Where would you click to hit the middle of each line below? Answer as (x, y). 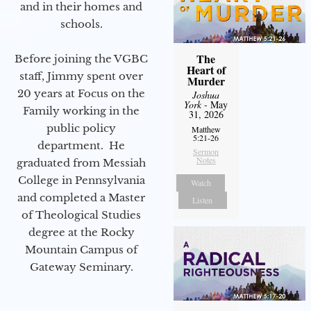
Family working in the (81, 110)
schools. (81, 24)
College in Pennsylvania (81, 180)
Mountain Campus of (81, 249)
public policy (81, 128)
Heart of (206, 69)
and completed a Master (81, 197)
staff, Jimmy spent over (81, 76)
